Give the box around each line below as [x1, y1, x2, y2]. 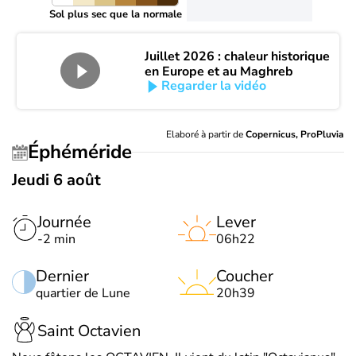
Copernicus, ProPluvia [246, 127, 344, 141]
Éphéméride [39, 139, 132, 165]
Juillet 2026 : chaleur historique [145, 47, 330, 65]
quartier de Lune [36, 284, 130, 302]
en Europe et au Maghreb [145, 62, 293, 80]
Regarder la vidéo [161, 76, 266, 95]
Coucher [216, 265, 273, 287]
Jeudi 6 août [12, 168, 101, 191]
